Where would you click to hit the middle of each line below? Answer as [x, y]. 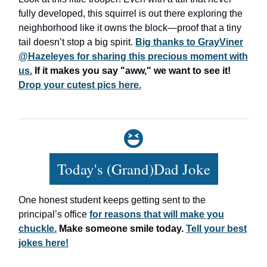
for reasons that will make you [157, 215]
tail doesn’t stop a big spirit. [77, 42]
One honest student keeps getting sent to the [112, 200]
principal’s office [54, 215]
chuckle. [38, 229]
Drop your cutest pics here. [80, 85]
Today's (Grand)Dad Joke [133, 169]
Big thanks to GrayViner [189, 42]
